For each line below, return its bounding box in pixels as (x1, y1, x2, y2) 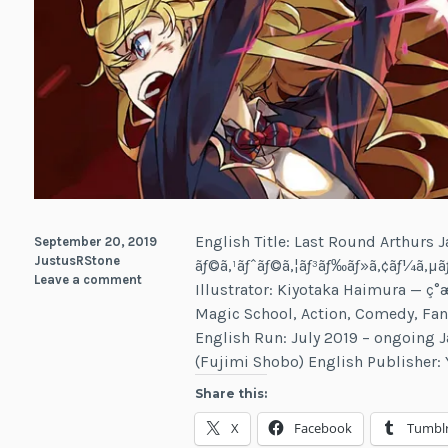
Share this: (195, 385, 268, 401)
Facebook (294, 418, 353, 437)
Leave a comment (33, 271, 142, 287)
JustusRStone (33, 252, 120, 268)
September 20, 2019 (33, 233, 157, 249)
